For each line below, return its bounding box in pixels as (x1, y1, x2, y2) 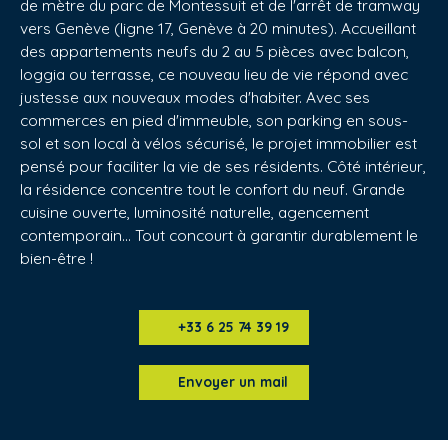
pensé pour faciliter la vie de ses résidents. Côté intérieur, (20, 155, 426, 176)
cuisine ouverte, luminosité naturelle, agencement (20, 201, 369, 222)
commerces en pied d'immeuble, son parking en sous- (20, 109, 408, 130)
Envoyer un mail (178, 373, 288, 391)
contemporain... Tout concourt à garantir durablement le (20, 224, 418, 245)
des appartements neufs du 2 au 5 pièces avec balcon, (20, 40, 409, 61)
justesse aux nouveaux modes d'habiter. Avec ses (20, 86, 370, 107)
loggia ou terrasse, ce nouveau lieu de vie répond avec (20, 63, 408, 84)
